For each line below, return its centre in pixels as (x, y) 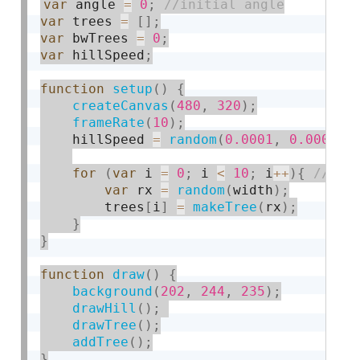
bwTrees (101, 39)
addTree (101, 342)
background (113, 292)
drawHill (105, 309)
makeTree (225, 207)
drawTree (105, 325)
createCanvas (121, 106)
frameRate (109, 123)
